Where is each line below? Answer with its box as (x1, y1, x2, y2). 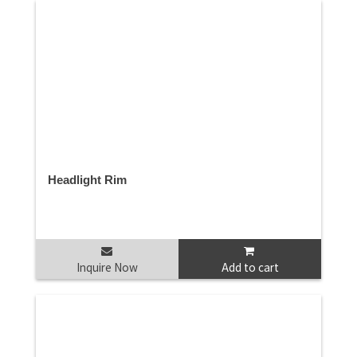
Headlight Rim (48, 173, 127, 187)
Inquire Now (76, 259, 138, 276)
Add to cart (221, 259, 279, 276)
